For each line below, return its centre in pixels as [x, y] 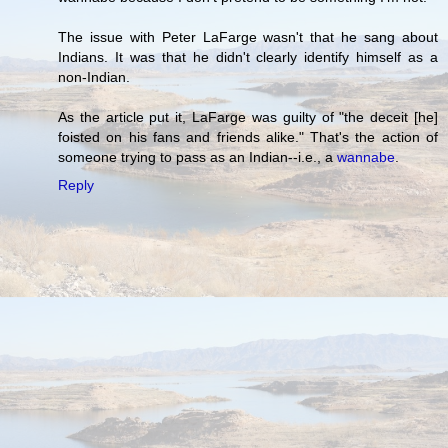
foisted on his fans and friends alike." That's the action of [248, 136]
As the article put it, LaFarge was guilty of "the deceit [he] [248, 116]
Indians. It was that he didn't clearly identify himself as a [248, 56]
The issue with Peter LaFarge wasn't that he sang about [248, 36]
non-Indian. [94, 76]
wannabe [366, 156]
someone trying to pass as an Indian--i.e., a [197, 156]
